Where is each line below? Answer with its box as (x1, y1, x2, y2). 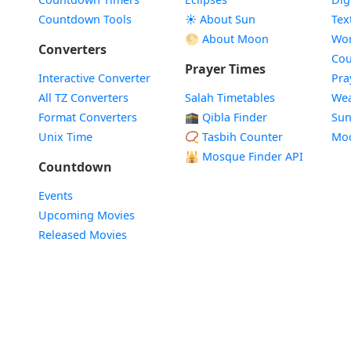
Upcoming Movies (38, 208, 135, 223)
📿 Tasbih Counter (184, 129, 283, 144)
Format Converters (38, 110, 137, 125)
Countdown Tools (38, 12, 132, 27)
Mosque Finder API (198, 149, 303, 164)
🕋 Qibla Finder (184, 110, 267, 125)
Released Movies (38, 227, 127, 242)
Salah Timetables (184, 90, 275, 105)
